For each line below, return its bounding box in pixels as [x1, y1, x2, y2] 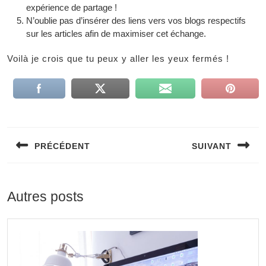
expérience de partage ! [26, 2, 117, 12]
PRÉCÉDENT [34, 141, 90, 151]
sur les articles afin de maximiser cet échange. [26, 28, 206, 39]
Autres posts [7, 189, 84, 205]
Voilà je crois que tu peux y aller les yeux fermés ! [7, 53, 229, 64]
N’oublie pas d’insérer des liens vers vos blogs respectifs [26, 15, 246, 26]
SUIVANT [192, 141, 232, 151]
